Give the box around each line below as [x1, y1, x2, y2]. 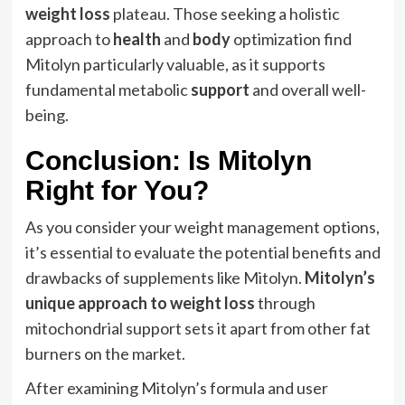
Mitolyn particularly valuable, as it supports [24, 53, 325, 74]
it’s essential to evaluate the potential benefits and [24, 241, 381, 262]
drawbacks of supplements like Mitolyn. [24, 267, 305, 287]
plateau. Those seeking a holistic [109, 3, 340, 24]
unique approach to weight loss [24, 292, 255, 313]
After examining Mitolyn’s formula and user [24, 377, 328, 398]
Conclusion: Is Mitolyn [24, 145, 312, 175]
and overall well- [249, 79, 366, 99]
